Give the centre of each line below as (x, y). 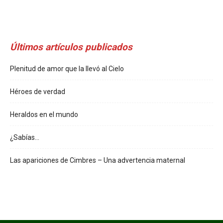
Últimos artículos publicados (71, 47)
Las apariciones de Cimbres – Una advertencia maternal (98, 160)
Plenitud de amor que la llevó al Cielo (67, 68)
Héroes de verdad (38, 91)
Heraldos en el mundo (44, 114)
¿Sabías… (25, 137)
